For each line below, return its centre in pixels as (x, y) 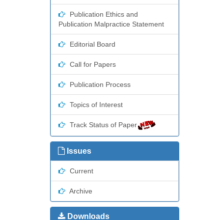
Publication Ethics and (103, 14)
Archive (80, 191)
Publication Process (99, 85)
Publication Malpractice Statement (111, 24)
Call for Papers (92, 65)
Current (81, 171)
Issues (78, 151)
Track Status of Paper (102, 125)
